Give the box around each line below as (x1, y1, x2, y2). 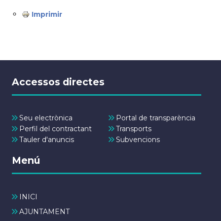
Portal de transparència (115, 113, 195, 123)
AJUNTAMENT (19, 207, 70, 216)
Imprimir (32, 10, 62, 19)
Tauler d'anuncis (19, 135, 74, 144)
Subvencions (115, 135, 160, 144)
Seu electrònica (19, 113, 73, 123)
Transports (115, 124, 151, 133)
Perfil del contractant (19, 124, 92, 133)
